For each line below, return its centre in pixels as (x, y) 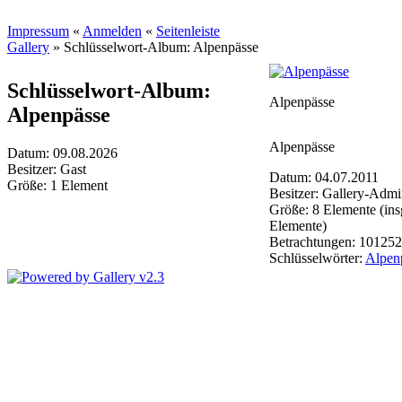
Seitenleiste (188, 31)
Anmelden (112, 31)
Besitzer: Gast (47, 169)
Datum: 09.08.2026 (62, 153)
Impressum (38, 31)
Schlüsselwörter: (317, 258)
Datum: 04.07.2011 (324, 177)
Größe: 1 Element (57, 185)
